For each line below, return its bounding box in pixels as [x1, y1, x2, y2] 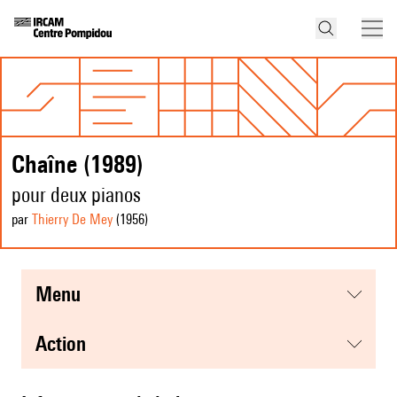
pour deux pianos [12, 183, 141, 207]
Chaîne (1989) [12, 149, 144, 179]
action [47, 331, 86, 356]
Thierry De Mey [32, 211, 113, 229]
